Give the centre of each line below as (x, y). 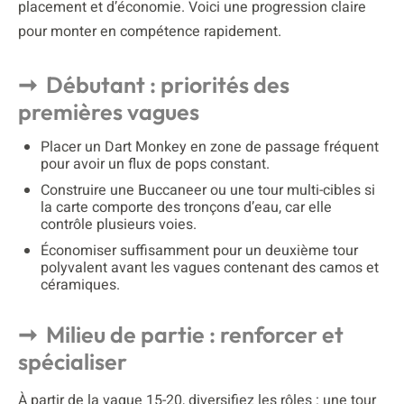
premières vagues (109, 111)
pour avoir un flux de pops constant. (155, 164)
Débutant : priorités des (168, 84)
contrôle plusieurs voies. (119, 224)
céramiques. (80, 285)
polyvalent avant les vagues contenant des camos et (210, 267)
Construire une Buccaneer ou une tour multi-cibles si (208, 190)
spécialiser (73, 361)
